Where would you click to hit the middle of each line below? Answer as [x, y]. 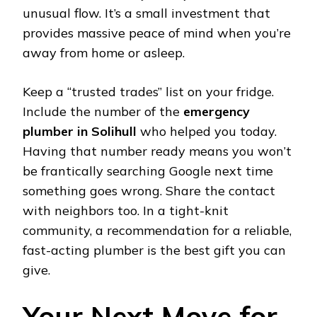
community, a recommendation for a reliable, [157, 231]
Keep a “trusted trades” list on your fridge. [148, 92]
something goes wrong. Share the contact [149, 191]
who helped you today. [207, 132]
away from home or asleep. [104, 53]
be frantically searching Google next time [148, 171]
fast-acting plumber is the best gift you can [154, 250]
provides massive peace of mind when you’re [157, 33]
